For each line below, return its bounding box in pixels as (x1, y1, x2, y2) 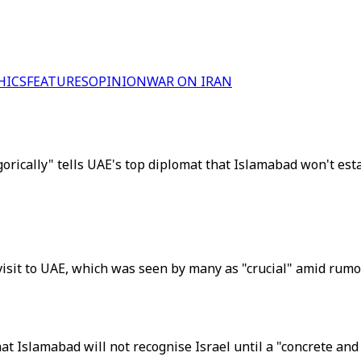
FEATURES (27, 73, 89, 90)
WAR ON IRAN (147, 73, 232, 90)
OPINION (89, 73, 147, 90)
